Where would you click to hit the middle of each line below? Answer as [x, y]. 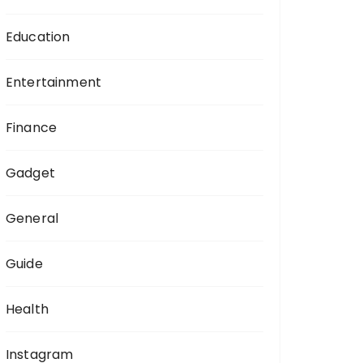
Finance [32, 128]
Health [27, 309]
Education [38, 37]
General [32, 218]
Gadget [30, 173]
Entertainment [53, 82]
